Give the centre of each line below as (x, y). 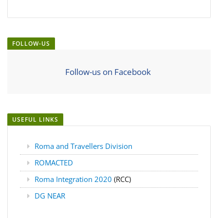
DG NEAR (50, 196)
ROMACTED (54, 163)
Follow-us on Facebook (108, 72)
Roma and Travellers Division (83, 146)
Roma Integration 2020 (74, 179)
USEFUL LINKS (35, 120)
